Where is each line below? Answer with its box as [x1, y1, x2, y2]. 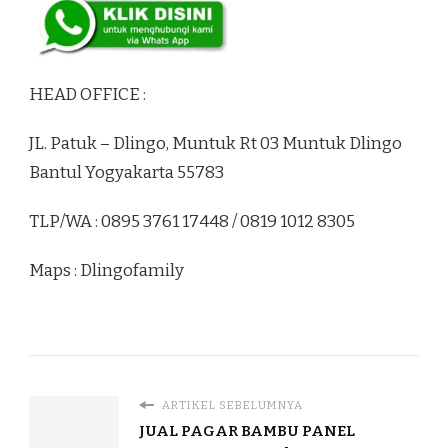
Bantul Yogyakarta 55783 [29, 162, 224, 184]
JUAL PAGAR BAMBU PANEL [139, 422, 355, 441]
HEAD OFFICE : [29, 84, 146, 106]
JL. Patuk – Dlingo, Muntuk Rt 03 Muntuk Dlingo [29, 133, 402, 155]
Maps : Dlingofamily [29, 260, 184, 282]
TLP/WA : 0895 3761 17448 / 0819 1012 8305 [29, 211, 355, 233]
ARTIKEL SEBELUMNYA [159, 398, 303, 413]
